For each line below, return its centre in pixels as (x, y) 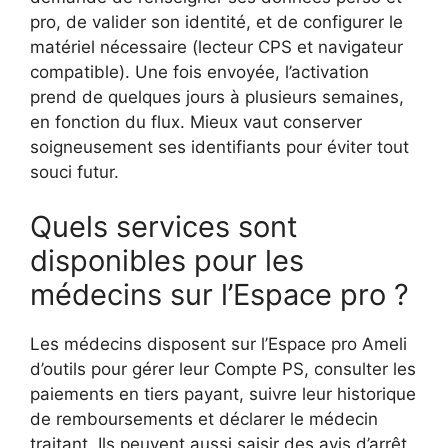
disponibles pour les (167, 261)
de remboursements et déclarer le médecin (204, 419)
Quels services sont (164, 227)
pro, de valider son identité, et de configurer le (216, 21)
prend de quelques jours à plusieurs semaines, (217, 96)
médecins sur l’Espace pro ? (219, 295)
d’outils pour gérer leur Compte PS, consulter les (223, 369)
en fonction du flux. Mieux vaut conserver (196, 121)
